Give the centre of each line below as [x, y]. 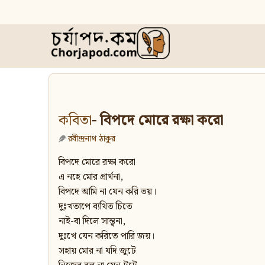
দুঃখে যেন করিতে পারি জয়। [106, 237]
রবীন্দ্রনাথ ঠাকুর [92, 139]
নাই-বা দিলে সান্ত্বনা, [92, 222]
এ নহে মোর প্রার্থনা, [91, 177]
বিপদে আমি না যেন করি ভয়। [107, 192]
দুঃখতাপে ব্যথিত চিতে [96, 207]
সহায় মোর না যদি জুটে [97, 251]
